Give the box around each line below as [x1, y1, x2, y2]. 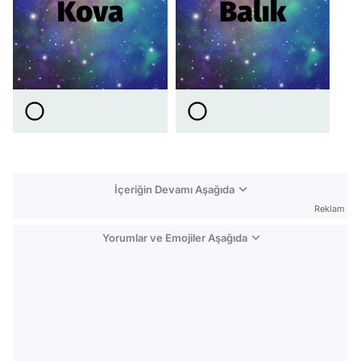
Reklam [314, 203, 345, 215]
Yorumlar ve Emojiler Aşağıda [102, 231, 247, 245]
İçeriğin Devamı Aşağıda [114, 183, 234, 197]
